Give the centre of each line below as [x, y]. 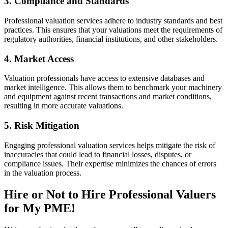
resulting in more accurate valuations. [64, 106]
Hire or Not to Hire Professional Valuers [110, 194]
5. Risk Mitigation [42, 126]
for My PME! [40, 208]
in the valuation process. [43, 173]
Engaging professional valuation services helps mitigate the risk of [110, 145]
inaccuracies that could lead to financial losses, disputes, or [98, 154]
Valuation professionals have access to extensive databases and [104, 78]
